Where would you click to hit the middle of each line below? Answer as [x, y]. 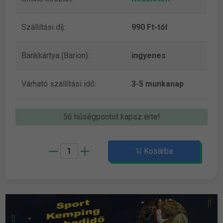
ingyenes [149, 55]
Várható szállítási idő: [59, 84]
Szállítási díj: [44, 27]
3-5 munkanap [158, 84]
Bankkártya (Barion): [56, 55]
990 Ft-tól [150, 27]
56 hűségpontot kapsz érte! [111, 116]
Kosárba [157, 151]
